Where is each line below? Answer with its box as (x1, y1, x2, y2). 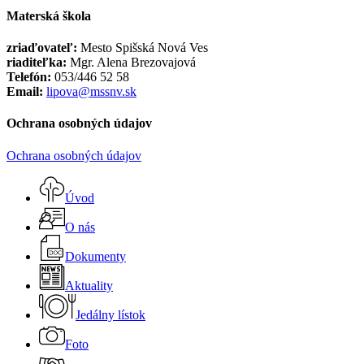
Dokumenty (65, 249, 126, 263)
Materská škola (6, 8, 91, 23)
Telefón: (6, 70, 51, 84)
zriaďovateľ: (6, 41, 77, 54)
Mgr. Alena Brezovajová (67, 55, 196, 69)
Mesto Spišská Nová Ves (77, 41, 208, 54)
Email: (6, 84, 43, 98)
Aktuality (65, 278, 113, 292)
